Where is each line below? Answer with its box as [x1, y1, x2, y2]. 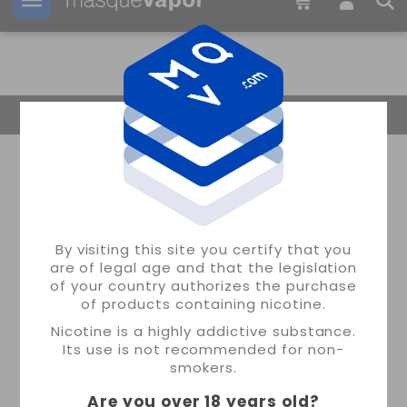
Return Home [53, 105, 147, 124]
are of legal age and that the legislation [49, 258, 358, 278]
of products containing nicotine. [81, 294, 326, 314]
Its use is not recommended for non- [63, 340, 344, 360]
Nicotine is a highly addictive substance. [50, 322, 357, 342]
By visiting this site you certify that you [55, 240, 352, 260]
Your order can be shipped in [78, 7, 240, 23]
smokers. [170, 358, 237, 378]
